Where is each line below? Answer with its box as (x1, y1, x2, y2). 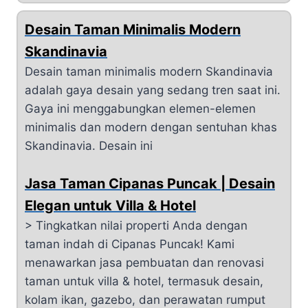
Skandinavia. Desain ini (25, 138, 153, 153)
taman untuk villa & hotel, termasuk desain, (25, 274, 263, 288)
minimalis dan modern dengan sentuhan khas (25, 120, 277, 134)
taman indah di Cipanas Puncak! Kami (25, 237, 234, 251)
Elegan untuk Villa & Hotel (25, 197, 196, 214)
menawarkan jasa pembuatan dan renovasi (25, 256, 264, 269)
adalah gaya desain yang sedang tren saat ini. (25, 82, 280, 97)
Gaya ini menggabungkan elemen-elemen (25, 101, 256, 115)
